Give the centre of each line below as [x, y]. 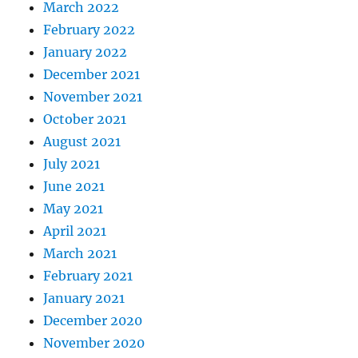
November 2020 [94, 343]
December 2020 [93, 321]
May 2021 [74, 209]
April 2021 [75, 231]
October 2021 [85, 119]
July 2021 [72, 164]
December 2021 [92, 75]
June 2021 [74, 187]
